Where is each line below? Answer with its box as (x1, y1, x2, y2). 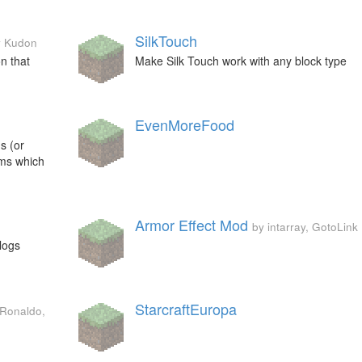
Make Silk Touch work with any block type (134, 53, 347, 69)
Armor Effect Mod (134, 214, 248, 235)
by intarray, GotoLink (251, 219, 358, 234)
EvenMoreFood (134, 114, 234, 135)
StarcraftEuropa (134, 298, 237, 319)
